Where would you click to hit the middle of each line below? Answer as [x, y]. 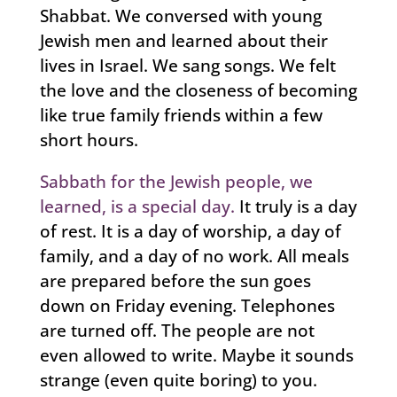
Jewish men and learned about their [183, 40]
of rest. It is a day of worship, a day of [190, 231]
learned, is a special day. [137, 206]
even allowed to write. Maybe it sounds [196, 355]
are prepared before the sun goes [175, 280]
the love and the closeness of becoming [198, 90]
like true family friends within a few [181, 115]
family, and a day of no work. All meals [194, 256]
